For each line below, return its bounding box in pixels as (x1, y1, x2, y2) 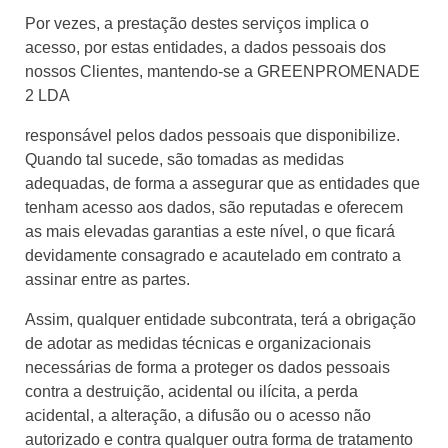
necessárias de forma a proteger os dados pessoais (25, 358, 390, 376)
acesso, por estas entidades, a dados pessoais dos (25, 38, 386, 56)
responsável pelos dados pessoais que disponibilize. (25, 126, 400, 144)
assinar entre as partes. (25, 270, 190, 288)
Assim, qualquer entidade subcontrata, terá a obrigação (25, 310, 416, 328)
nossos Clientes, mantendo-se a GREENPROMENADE (25, 62, 420, 80)
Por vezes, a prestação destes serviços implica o (25, 14, 369, 32)
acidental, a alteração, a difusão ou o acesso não (25, 406, 371, 424)
